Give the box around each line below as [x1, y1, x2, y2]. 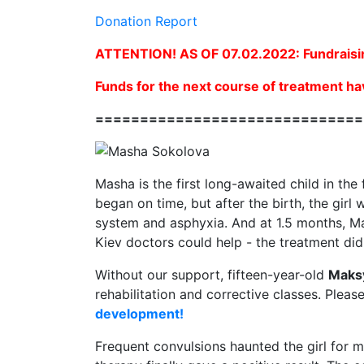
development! [95, 305, 184, 322]
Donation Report [95, 13, 197, 29]
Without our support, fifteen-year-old [95, 266, 328, 283]
